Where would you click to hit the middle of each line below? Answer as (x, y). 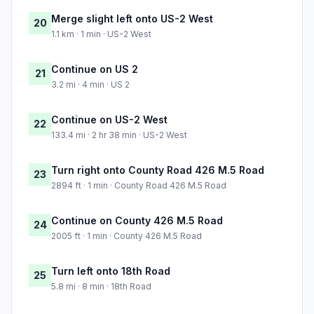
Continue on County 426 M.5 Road (137, 221)
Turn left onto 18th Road (111, 271)
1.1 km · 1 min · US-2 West (101, 34)
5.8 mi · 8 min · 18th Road (101, 287)
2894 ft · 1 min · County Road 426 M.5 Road (139, 186)
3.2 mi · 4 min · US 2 (90, 85)
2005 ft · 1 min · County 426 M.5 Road (127, 236)
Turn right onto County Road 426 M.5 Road (158, 170)
